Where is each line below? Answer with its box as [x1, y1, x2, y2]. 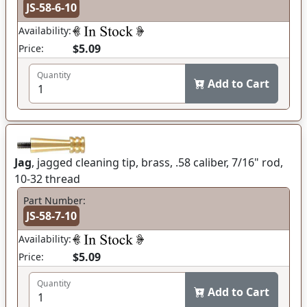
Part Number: [23, 194, 86, 207]
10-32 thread [14, 171, 80, 186]
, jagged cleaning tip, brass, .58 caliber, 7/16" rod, [32, 155, 283, 170]
